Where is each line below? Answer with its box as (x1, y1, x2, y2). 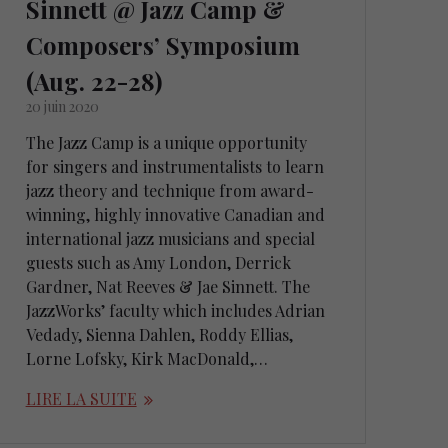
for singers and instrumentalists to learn (25, 156, 324, 178)
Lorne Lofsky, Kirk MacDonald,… (25, 348, 268, 370)
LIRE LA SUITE (25, 388, 137, 410)
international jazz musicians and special (25, 228, 315, 250)
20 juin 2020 (25, 97, 99, 117)
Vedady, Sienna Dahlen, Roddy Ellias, (25, 324, 293, 346)
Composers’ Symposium (25, 29, 300, 62)
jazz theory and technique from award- (25, 180, 314, 202)
